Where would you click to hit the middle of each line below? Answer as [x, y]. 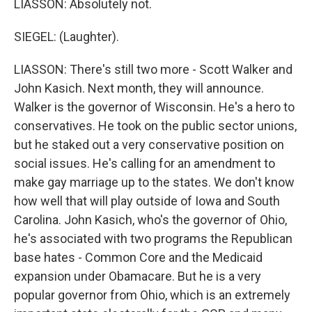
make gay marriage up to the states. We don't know [154, 182]
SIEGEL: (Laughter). [67, 37]
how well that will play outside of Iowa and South [147, 201]
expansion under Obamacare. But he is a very [138, 276]
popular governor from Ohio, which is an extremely [152, 295]
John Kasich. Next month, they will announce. [139, 88]
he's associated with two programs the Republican [153, 239]
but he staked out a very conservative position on [149, 145]
